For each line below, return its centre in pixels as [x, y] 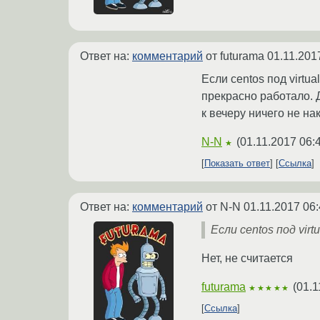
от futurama [235, 56]
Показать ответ [237, 164]
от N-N [223, 207]
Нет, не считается [247, 259]
